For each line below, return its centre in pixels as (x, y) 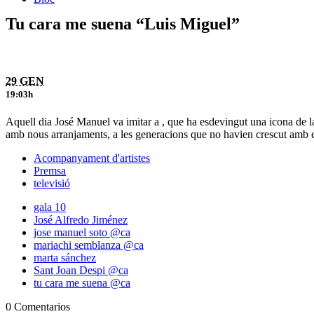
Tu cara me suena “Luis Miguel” (123, 24)
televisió (52, 183)
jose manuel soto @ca (82, 232)
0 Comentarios (38, 306)
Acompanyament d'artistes (92, 158)
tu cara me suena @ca (82, 282)
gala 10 (50, 207)
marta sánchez (65, 257)
